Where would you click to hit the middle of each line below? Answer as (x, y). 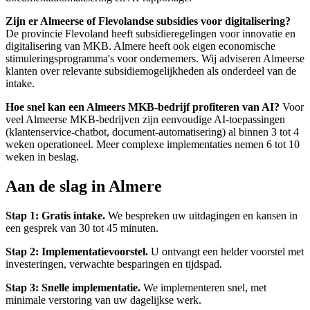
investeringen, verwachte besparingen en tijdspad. (114, 264)
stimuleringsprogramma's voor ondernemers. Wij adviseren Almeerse (155, 58)
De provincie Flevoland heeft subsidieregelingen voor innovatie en (151, 33)
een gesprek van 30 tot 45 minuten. (82, 228)
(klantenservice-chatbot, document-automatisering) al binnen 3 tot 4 (152, 131)
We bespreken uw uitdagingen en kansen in (201, 215)
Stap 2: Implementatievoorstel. (77, 251)
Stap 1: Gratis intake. (55, 215)
